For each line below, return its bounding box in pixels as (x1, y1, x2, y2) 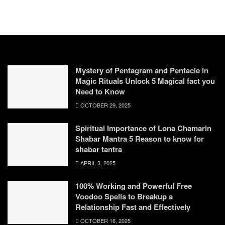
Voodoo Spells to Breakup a (75, 190, 173, 202)
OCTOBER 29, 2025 (79, 100, 131, 109)
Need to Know (75, 85, 125, 97)
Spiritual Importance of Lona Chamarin (75, 122, 211, 134)
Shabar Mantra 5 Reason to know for (75, 133, 204, 144)
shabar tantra (75, 143, 122, 155)
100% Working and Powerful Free (75, 180, 192, 191)
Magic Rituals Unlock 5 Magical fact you (75, 75, 215, 86)
